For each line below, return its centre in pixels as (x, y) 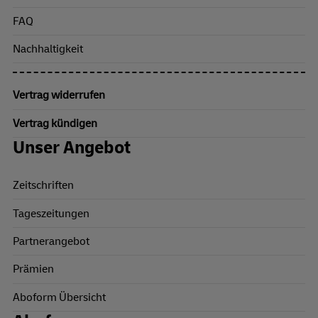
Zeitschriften (43, 186)
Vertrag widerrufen (59, 95)
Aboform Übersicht (59, 297)
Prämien (33, 269)
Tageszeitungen (51, 213)
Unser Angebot (72, 148)
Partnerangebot (51, 241)
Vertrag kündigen (55, 123)
